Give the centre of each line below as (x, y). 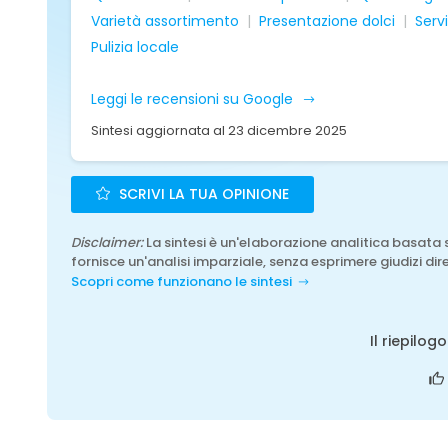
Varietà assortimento (165, 21)
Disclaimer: (107, 242)
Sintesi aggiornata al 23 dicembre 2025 (219, 130)
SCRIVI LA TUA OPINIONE (202, 194)
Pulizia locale (135, 47)
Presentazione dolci (327, 21)
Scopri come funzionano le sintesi (181, 281)
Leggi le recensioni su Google (194, 99)
